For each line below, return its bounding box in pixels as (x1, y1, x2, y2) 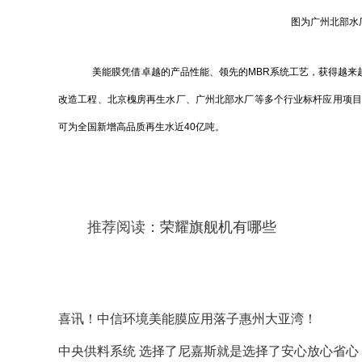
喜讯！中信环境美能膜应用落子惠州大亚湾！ (58, 312, 317, 326)
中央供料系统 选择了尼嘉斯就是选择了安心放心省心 (58, 344, 359, 358)
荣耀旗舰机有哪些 (160, 219, 276, 235)
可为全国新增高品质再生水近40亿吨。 (58, 121, 225, 133)
